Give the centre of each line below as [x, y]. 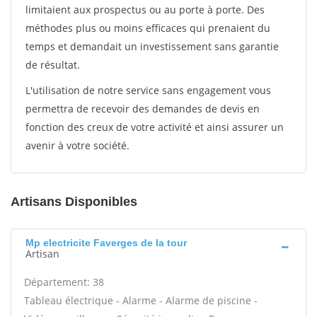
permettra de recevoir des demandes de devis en [143, 109]
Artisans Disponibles [74, 202]
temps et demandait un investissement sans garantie [152, 46]
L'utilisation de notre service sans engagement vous [148, 90]
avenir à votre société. [77, 145]
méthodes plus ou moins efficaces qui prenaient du [148, 28]
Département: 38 [64, 282]
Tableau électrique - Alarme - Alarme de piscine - [141, 300]
